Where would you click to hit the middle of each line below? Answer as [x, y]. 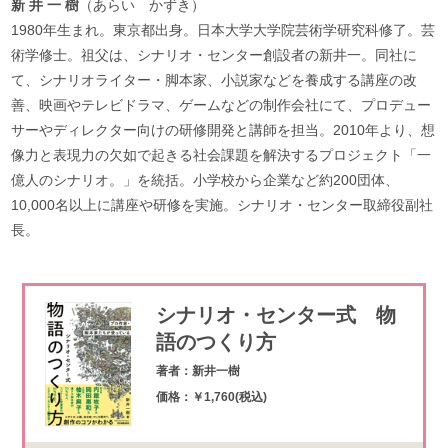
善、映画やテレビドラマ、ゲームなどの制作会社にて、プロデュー [221, 104]
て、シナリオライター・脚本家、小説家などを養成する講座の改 [214, 79]
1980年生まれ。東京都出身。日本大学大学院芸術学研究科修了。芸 [223, 29]
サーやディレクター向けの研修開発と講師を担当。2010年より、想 [223, 129]
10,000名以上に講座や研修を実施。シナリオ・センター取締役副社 [222, 204]
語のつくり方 [215, 341]
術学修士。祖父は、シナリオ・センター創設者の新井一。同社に [214, 54]
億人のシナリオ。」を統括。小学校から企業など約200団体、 [205, 179]
